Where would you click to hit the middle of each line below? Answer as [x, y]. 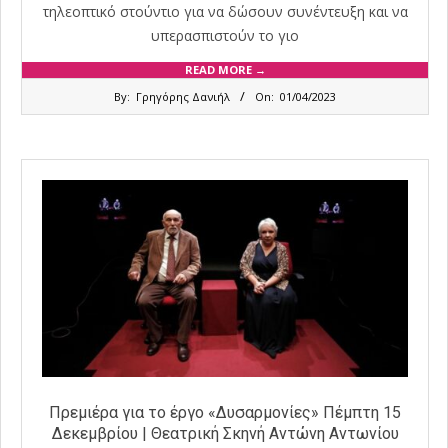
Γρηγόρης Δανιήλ [183, 96]
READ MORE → [225, 69]
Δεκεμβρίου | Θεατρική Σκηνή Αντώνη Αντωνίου [225, 433]
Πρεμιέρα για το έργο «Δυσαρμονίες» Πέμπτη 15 [225, 412]
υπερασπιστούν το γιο [225, 35]
